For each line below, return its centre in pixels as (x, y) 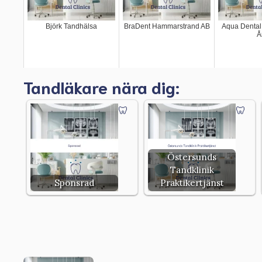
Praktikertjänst (192, 182)
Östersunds (192, 157)
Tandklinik (192, 170)
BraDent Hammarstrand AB (167, 26)
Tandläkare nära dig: (101, 86)
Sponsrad (74, 182)
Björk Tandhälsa (71, 26)
